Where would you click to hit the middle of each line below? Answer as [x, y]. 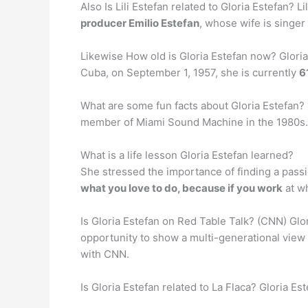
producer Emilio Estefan [140, 23]
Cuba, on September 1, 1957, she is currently [190, 73]
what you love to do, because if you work [181, 188]
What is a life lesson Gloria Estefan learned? [187, 155]
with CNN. [105, 254]
